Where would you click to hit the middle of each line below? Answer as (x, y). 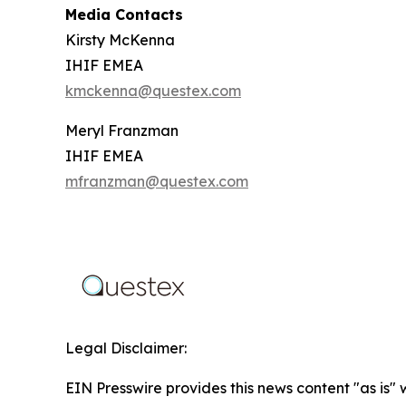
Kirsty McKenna (120, 40)
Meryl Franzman (122, 130)
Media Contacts (124, 14)
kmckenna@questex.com (153, 91)
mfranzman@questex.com (157, 181)
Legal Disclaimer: (126, 348)
